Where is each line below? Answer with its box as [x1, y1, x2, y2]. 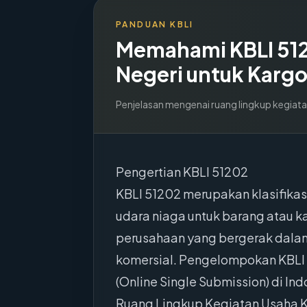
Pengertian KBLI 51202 [116, 164, 248, 180]
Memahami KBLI [116, 36, 277, 62]
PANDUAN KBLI [116, 19, 194, 29]
